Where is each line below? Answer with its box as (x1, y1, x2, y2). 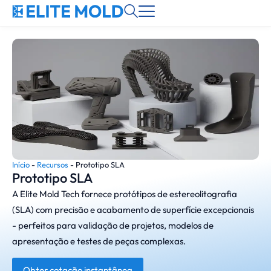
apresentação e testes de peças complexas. (12, 235, 186, 247)
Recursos (37, 160, 68, 169)
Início (12, 160, 30, 169)
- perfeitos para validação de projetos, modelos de (12, 220, 214, 231)
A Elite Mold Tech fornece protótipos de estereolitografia (12, 188, 237, 200)
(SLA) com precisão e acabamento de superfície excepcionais (12, 204, 254, 215)
